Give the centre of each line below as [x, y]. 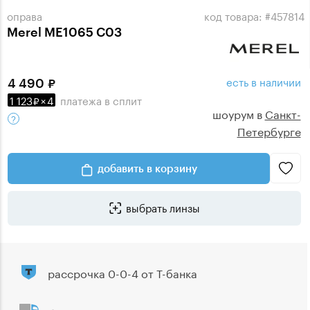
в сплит [122, 100]
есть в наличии [263, 81]
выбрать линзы [163, 207]
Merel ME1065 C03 [67, 32]
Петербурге [269, 130]
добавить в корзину [147, 168]
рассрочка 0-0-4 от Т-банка [122, 273]
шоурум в [238, 113]
